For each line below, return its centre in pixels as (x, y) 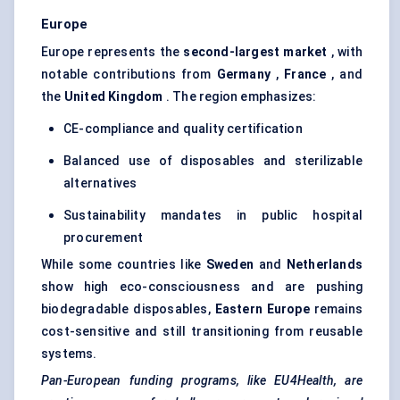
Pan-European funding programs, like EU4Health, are (202, 381)
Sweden (229, 265)
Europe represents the (112, 52)
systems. (69, 354)
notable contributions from (129, 75)
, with (345, 52)
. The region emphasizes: (240, 97)
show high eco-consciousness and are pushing (202, 287)
